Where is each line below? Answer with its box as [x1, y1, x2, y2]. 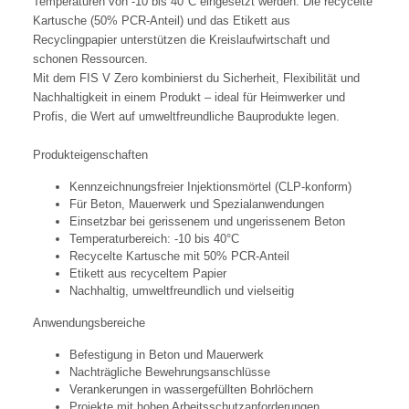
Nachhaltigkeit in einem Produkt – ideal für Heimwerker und [33, 90, 345, 105]
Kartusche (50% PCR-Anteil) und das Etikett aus [33, 14, 290, 28]
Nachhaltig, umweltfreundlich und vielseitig [69, 284, 294, 299]
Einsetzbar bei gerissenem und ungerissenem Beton [69, 215, 345, 229]
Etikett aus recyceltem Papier [69, 267, 226, 281]
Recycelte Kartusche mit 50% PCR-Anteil [69, 249, 289, 264]
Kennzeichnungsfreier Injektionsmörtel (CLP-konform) [69, 180, 351, 194]
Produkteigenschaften [33, 148, 148, 163]
